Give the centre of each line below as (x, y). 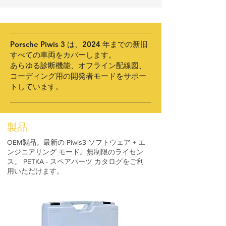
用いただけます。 (36, 171)
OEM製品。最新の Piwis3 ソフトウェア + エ (76, 142)
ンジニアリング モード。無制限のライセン (75, 152)
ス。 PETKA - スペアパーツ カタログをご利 (75, 161)
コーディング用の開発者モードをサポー (78, 76)
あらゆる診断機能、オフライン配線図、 (78, 65)
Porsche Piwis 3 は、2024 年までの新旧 (79, 44)
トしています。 (37, 87)
